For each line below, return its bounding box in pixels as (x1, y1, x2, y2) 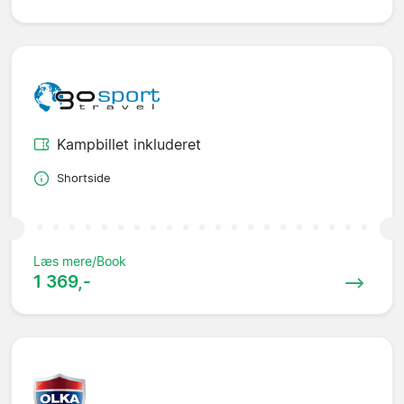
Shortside (57, 171, 111, 186)
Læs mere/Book (33, 253, 126, 270)
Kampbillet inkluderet (57, 135, 201, 154)
